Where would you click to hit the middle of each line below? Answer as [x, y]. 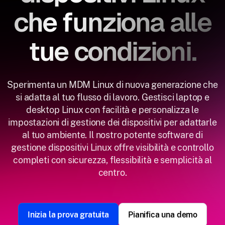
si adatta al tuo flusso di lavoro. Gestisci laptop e [113, 97]
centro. [113, 173]
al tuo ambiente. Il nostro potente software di [113, 135]
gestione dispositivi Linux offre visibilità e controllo [113, 147]
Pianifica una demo [163, 215]
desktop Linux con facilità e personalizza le [113, 110]
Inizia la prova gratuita [68, 215]
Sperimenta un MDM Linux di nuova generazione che [113, 85]
